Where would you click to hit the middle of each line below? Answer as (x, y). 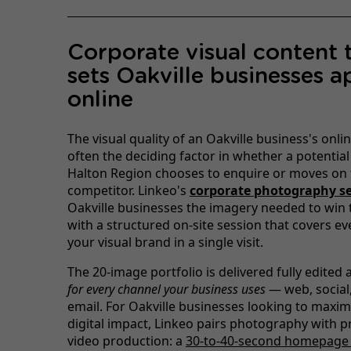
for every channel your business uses (166, 289)
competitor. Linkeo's (128, 190)
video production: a (126, 340)
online (100, 100)
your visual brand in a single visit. (165, 242)
